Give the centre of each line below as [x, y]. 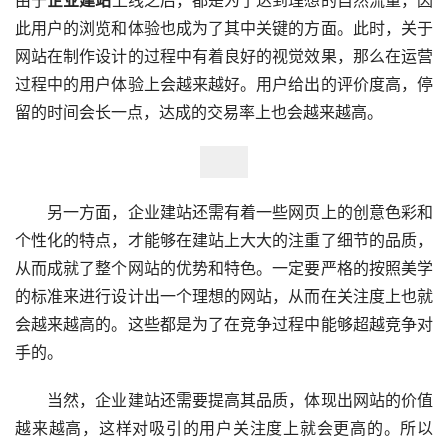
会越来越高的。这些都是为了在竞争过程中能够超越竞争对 [224, 323]
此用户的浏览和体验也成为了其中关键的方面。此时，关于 [224, 27]
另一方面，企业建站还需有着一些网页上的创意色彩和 [224, 211]
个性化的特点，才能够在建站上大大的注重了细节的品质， [224, 239]
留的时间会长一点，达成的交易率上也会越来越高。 [199, 111]
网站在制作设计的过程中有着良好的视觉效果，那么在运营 [224, 55]
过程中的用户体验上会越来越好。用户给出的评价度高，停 [224, 83]
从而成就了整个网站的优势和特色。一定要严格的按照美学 [224, 267]
